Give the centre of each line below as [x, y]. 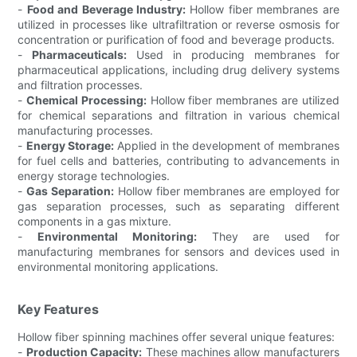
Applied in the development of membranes [226, 145]
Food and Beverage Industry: [106, 9]
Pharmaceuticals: [80, 54]
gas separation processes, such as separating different [178, 206]
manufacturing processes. [86, 130]
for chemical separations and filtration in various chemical [178, 115]
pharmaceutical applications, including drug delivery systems [178, 69]
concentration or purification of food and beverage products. [177, 39]
